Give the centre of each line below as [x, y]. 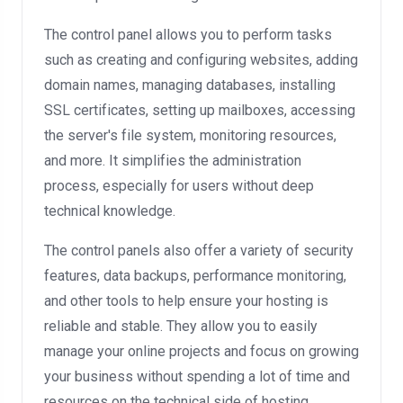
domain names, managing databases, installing [190, 85]
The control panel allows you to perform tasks [188, 35]
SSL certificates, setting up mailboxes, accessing [200, 110]
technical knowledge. [110, 211]
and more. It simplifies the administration [173, 161]
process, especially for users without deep [179, 186]
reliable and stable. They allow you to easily [181, 326]
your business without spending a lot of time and [197, 376]
